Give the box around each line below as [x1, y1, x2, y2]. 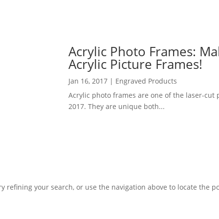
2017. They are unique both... [68, 102, 165, 111]
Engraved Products [115, 76, 177, 86]
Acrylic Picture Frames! [68, 55, 203, 73]
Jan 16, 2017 [68, 76, 108, 86]
